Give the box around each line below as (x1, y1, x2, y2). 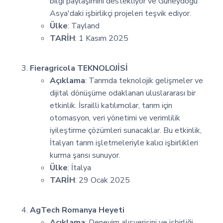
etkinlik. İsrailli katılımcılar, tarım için (50, 100, 172, 111)
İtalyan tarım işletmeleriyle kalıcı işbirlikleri (50, 137, 198, 148)
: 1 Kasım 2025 (75, 32, 128, 44)
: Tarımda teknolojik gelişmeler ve (85, 75, 203, 86)
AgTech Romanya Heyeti (30, 204, 124, 216)
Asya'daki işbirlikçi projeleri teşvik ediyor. (50, 7, 191, 19)
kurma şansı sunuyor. (50, 149, 120, 161)
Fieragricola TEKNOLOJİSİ (30, 62, 128, 74)
